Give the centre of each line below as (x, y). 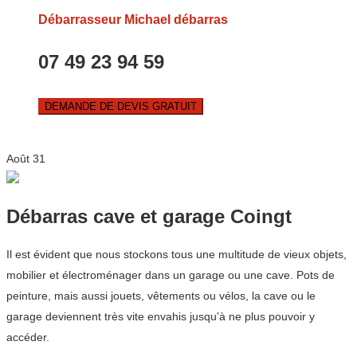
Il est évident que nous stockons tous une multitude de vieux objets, (177, 255)
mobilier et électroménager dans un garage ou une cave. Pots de (171, 275)
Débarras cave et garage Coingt (149, 217)
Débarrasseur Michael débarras (133, 20)
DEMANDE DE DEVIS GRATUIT (121, 107)
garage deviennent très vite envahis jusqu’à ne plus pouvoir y (161, 317)
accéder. (28, 337)
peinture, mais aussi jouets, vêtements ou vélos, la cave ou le (161, 296)
